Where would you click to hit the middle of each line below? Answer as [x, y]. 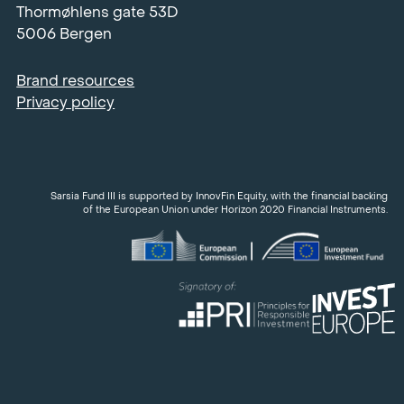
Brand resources [76, 80]
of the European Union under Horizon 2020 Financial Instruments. [235, 209]
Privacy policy [66, 102]
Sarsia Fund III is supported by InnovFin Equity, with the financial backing [219, 196]
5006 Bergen [64, 33]
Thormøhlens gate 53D [98, 12]
